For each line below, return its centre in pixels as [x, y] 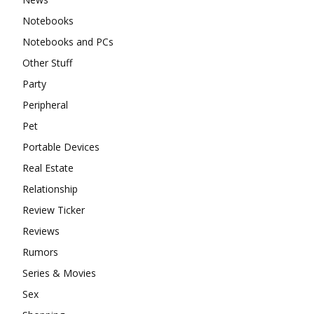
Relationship [50, 189]
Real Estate [48, 168]
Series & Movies [59, 273]
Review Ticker [54, 210]
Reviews [41, 231]
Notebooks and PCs [68, 41]
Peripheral [45, 104]
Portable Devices [61, 146]
